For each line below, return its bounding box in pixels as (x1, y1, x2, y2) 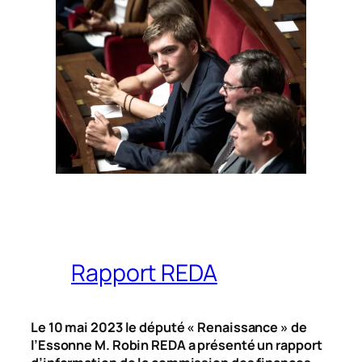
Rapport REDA (71, 256, 217, 288)
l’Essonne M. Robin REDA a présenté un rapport (31, 335, 322, 354)
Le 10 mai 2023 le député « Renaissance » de (31, 318, 307, 336)
